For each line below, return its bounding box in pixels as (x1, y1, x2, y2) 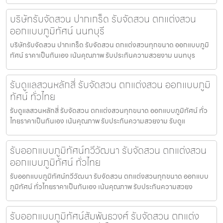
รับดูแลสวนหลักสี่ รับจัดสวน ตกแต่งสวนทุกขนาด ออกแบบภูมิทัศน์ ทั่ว (10, 105, 208, 116)
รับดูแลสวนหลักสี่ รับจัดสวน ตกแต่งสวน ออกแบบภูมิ (10, 76, 211, 93)
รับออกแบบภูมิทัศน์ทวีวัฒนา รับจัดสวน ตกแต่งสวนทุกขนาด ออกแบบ (10, 170, 209, 182)
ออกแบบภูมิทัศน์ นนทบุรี (10, 22, 105, 39)
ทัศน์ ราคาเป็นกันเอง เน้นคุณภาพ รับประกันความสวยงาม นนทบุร (10, 49, 195, 61)
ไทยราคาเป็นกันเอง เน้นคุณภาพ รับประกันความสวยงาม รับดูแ (10, 115, 185, 126)
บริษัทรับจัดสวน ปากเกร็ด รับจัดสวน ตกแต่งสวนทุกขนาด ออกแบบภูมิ (10, 39, 209, 50)
